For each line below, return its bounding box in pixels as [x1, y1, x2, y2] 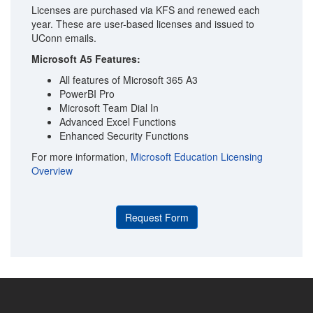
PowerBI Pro [59, 87, 115, 101]
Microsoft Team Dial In [59, 101, 159, 115]
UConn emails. [31, 31, 96, 45]
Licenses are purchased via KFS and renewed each [31, 3, 260, 17]
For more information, [31, 150, 131, 163]
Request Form [124, 210, 189, 224]
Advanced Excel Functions [59, 115, 176, 129]
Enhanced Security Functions [59, 129, 189, 143]
